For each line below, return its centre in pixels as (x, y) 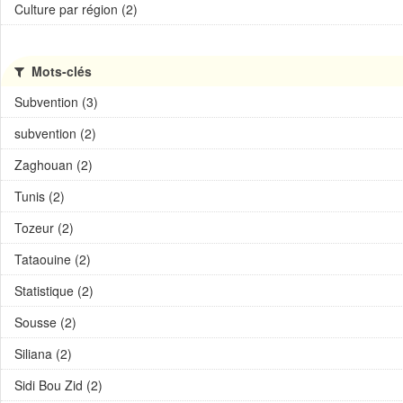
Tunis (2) (40, 196)
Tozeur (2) (44, 228)
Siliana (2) (43, 354)
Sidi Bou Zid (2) (58, 385)
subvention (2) (55, 133)
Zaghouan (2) (54, 165)
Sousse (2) (45, 322)
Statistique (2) (54, 291)
